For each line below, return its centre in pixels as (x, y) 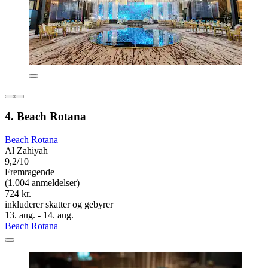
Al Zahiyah (26, 150)
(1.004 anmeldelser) (42, 182)
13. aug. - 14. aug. (39, 215)
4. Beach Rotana (45, 116)
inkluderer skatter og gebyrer (59, 204)
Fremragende (30, 172)
